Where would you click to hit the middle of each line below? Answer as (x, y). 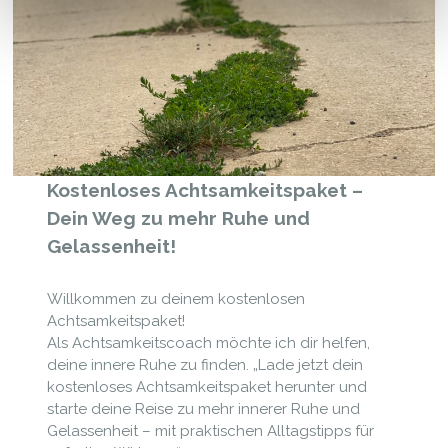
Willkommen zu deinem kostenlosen (175, 299)
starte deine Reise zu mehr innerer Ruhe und (203, 409)
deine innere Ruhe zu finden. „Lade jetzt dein (204, 365)
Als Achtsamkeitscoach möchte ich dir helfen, (208, 343)
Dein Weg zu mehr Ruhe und (178, 217)
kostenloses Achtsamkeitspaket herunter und (206, 387)
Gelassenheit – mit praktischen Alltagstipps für (210, 431)
